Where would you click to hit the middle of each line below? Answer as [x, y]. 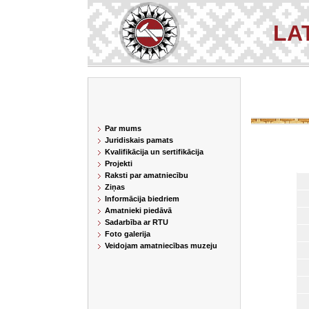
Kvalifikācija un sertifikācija [154, 152]
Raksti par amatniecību [147, 175]
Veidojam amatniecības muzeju [161, 246]
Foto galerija [128, 234]
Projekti [119, 163]
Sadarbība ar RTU [137, 222]
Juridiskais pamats [139, 140]
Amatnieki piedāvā [138, 210]
